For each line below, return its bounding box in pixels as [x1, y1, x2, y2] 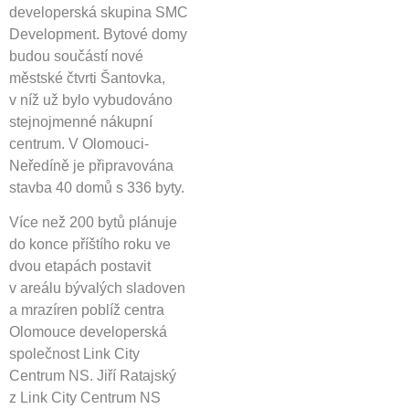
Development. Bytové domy [9, 26, 187, 42]
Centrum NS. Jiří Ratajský [9, 368, 176, 384]
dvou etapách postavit [9, 258, 151, 275]
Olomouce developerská [9, 324, 167, 341]
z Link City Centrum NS [9, 390, 161, 406]
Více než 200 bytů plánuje [9, 215, 177, 231]
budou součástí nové [9, 47, 143, 64]
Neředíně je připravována [9, 157, 173, 173]
